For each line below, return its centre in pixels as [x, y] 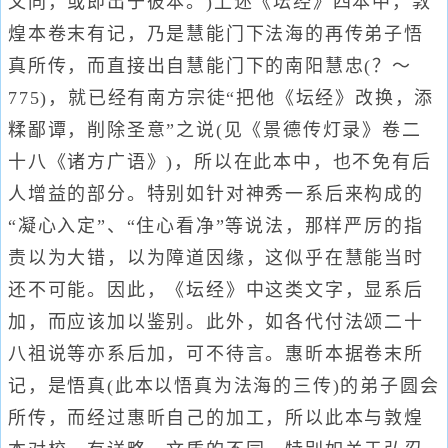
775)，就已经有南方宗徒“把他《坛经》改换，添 [221, 98]
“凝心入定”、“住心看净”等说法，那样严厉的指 [216, 226]
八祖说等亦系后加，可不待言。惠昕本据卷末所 [216, 354]
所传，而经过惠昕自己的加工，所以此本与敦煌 [216, 418]
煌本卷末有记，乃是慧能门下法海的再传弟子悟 [216, 34]
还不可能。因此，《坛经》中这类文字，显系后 [216, 290]
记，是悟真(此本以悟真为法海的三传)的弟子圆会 [224, 386]
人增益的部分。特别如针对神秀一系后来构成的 [216, 194]
